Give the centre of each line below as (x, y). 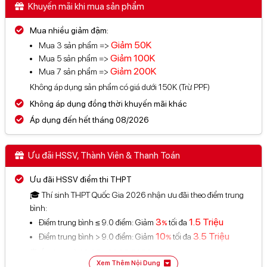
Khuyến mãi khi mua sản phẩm (85, 7)
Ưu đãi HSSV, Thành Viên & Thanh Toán (103, 156)
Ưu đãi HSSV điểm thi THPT (81, 179)
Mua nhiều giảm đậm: (69, 31)
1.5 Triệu (206, 222)
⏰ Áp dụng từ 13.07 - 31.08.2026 (90, 252)
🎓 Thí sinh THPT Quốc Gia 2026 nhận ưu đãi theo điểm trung (137, 195)
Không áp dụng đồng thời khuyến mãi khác (108, 103)
